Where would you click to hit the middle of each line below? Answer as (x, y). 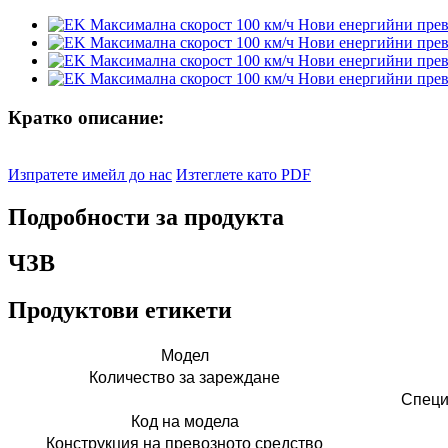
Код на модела (184, 422)
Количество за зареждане (184, 378)
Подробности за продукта (146, 216)
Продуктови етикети (120, 310)
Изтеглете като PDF (243, 174)
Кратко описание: (86, 117)
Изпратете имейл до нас (90, 174)
